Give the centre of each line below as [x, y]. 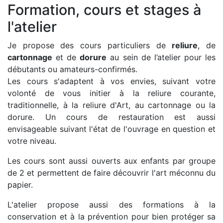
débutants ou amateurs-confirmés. [72, 69]
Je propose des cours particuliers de [90, 46]
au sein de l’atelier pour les [161, 57]
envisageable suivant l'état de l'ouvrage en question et [111, 129]
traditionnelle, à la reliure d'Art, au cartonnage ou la [111, 105]
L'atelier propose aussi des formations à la [111, 205]
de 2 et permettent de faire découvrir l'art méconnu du [111, 173]
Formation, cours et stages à [104, 10]
